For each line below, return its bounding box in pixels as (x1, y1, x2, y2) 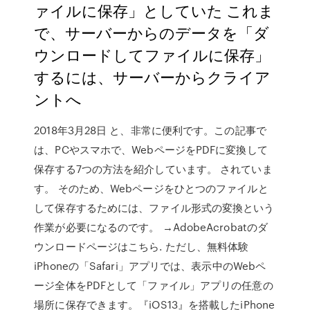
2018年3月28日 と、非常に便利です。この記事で (34, 122, 266, 138)
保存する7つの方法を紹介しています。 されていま (34, 161, 273, 176)
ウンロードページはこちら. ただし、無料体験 (34, 239, 252, 254)
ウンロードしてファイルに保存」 (34, 44, 271, 65)
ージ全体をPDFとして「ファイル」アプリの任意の (34, 277, 273, 293)
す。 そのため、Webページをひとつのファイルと (34, 181, 268, 196)
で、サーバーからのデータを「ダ (34, 21, 270, 43)
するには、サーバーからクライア (34, 66, 271, 87)
